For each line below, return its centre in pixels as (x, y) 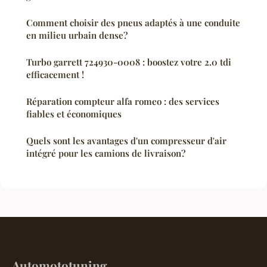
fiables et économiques (74, 114)
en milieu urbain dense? (77, 35)
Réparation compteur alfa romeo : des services (123, 102)
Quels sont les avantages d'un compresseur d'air (126, 141)
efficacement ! (55, 75)
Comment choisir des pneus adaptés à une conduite (133, 23)
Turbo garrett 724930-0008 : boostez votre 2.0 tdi (129, 62)
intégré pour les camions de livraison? (106, 153)
